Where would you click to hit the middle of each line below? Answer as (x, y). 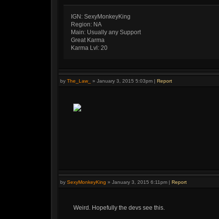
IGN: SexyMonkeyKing (101, 17)
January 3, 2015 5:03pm (125, 81)
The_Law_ (79, 81)
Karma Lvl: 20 (89, 48)
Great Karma (88, 40)
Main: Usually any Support (106, 32)
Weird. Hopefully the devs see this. (119, 208)
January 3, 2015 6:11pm (140, 182)
